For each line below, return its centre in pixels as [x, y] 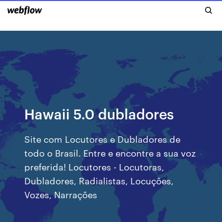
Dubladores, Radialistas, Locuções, [99, 180]
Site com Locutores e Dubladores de [103, 139]
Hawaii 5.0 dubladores [99, 113]
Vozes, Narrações [61, 194]
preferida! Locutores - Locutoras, [94, 166]
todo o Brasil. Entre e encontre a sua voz [110, 152]
